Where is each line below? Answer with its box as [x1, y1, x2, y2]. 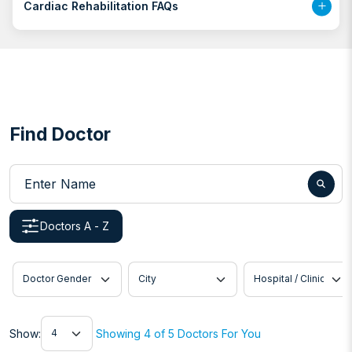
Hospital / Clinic [243, 262, 335, 278]
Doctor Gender [12, 262, 101, 278]
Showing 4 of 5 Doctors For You [96, 326, 261, 340]
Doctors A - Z [40, 219, 109, 233]
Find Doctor [9, 123, 111, 145]
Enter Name [9, 164, 80, 181]
